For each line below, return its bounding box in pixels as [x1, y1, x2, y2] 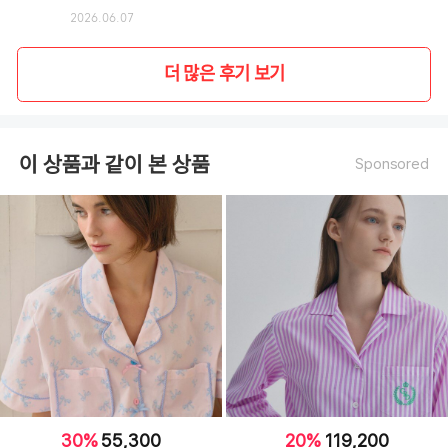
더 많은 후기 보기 [163, 66, 285, 84]
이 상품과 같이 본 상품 [19, 151, 211, 177]
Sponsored [355, 155, 429, 174]
